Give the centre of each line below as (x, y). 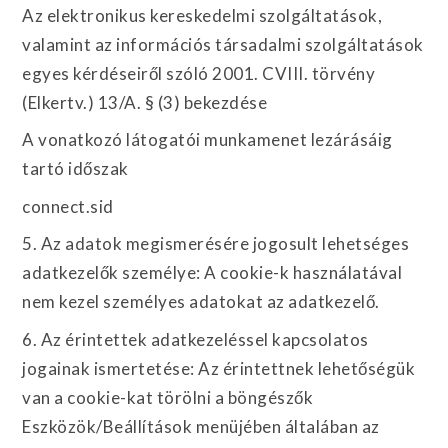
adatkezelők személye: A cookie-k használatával (212, 272)
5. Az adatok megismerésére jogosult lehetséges (216, 243)
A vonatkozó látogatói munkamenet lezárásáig (207, 139)
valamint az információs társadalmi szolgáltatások (223, 44)
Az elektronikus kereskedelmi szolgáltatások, (202, 15)
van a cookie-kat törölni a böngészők (168, 397)
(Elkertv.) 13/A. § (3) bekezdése (145, 102)
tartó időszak (75, 168)
